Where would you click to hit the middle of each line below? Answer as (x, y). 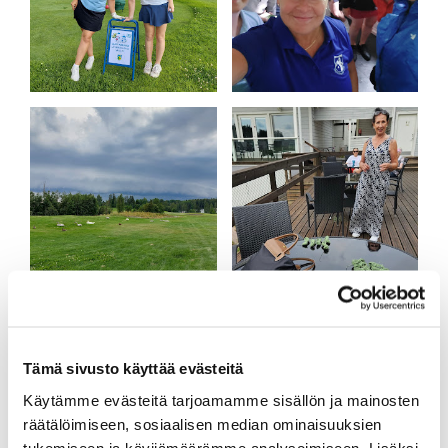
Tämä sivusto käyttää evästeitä (133, 368)
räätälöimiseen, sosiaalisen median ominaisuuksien (202, 423)
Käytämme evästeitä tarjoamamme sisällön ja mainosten (221, 399)
